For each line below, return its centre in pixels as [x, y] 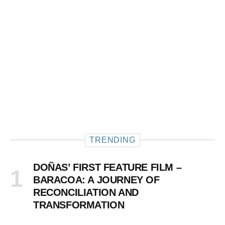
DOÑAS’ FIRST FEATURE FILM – [107, 167]
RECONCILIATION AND [86, 193]
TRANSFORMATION [79, 205]
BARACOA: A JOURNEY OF [96, 180]
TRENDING [113, 140]
